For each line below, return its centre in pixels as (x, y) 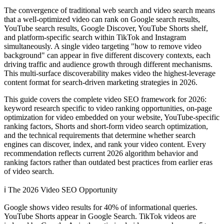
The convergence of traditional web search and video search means (109, 10)
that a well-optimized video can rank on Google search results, (102, 19)
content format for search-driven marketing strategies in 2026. (101, 82)
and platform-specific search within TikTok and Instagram (95, 37)
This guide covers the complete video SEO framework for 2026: (105, 99)
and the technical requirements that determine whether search (100, 135)
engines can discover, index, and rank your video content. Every (105, 144)
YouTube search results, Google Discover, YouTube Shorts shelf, (106, 28)
